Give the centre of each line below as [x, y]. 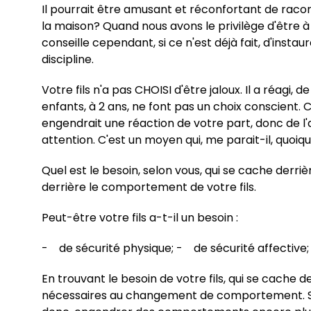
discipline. [68, 59]
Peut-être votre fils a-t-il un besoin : [140, 217]
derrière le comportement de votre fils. [149, 187]
